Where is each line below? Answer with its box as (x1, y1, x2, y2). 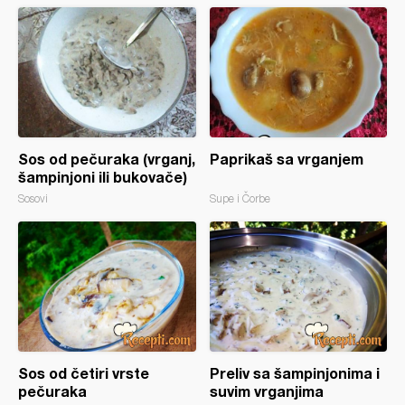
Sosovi (18, 192, 48, 205)
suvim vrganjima (209, 382, 324, 400)
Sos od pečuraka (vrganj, (18, 150, 195, 167)
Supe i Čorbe (209, 192, 270, 205)
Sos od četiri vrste (18, 364, 149, 381)
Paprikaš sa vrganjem (209, 150, 363, 167)
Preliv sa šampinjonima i (209, 364, 380, 381)
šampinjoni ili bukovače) (18, 168, 187, 185)
